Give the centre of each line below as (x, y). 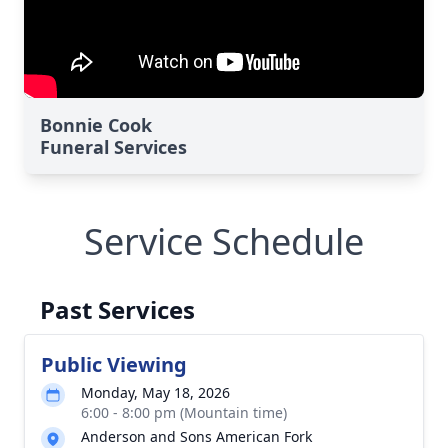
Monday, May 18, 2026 (155, 392)
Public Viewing (114, 364)
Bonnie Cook (96, 125)
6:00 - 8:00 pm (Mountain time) (184, 412)
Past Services (117, 309)
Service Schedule (224, 241)
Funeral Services (113, 147)
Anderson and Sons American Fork (196, 436)
